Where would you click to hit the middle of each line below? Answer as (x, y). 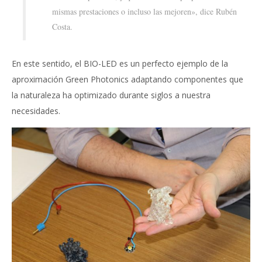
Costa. (62, 27)
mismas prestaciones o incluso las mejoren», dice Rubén (144, 12)
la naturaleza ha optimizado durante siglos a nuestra (111, 95)
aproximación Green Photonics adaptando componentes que (127, 79)
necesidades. (36, 111)
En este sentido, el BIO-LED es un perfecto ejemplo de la (120, 63)
